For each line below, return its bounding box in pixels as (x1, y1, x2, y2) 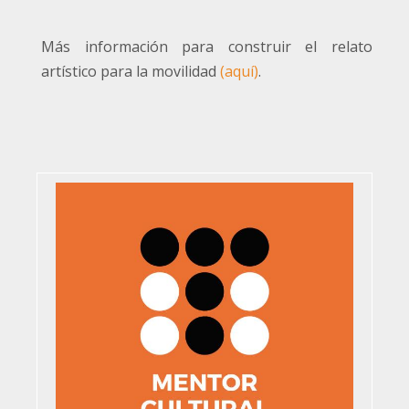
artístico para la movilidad (41, 61, 220, 82)
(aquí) (220, 61, 258, 82)
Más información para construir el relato (41, 37, 372, 58)
